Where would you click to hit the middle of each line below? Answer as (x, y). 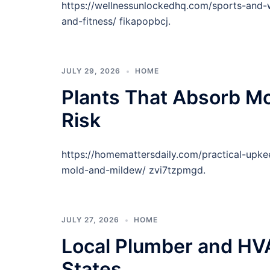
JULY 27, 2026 (90, 220)
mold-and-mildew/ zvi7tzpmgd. (133, 170)
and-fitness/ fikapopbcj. (116, 21)
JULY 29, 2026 (91, 71)
